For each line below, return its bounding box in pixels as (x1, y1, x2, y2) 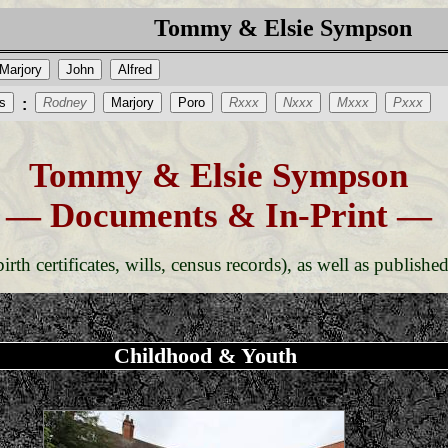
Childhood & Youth (113, 343, 297, 369)
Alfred (117, 62, 152, 77)
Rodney (42, 95, 87, 110)
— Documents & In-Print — (5, 196, 432, 236)
